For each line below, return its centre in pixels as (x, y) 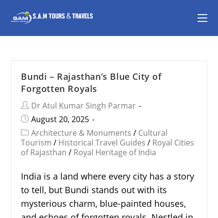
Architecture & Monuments (82, 133)
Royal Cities (173, 143)
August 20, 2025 (60, 119)
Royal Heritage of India (115, 152)
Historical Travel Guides (102, 143)
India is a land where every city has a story (108, 176)
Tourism (36, 143)
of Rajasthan (44, 152)
